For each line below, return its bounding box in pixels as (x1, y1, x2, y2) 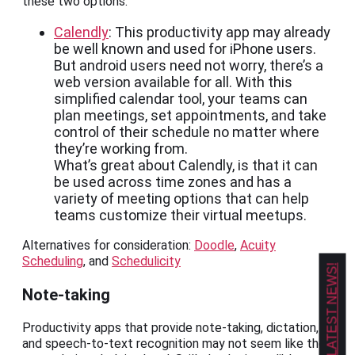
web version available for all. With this (54, 74, 292, 91)
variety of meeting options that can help (54, 190, 309, 208)
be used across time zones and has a (54, 174, 292, 191)
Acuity (240, 238, 276, 254)
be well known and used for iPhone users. (54, 40, 316, 58)
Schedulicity (112, 254, 181, 269)
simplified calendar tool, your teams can (54, 90, 307, 108)
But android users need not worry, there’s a (54, 57, 323, 74)
